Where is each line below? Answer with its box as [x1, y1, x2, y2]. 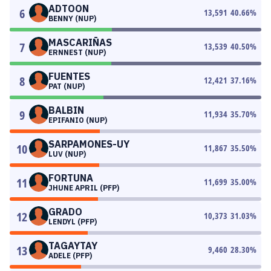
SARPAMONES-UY [48, 138, 129, 150]
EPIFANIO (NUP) [48, 116, 107, 125]
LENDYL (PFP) [48, 217, 97, 226]
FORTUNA [48, 172, 93, 184]
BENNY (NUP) [48, 14, 96, 23]
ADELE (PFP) [48, 251, 92, 260]
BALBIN [48, 104, 84, 116]
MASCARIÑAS [48, 36, 112, 48]
